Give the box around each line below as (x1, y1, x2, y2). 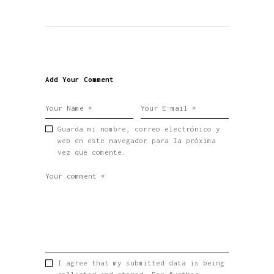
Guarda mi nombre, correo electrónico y (57, 124, 220, 133)
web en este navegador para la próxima (57, 136, 216, 144)
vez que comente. (57, 147, 126, 156)
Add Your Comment (45, 75, 114, 83)
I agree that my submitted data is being (57, 259, 224, 267)
